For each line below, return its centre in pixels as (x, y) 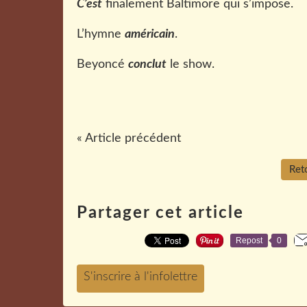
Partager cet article (160, 213)
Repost (249, 241)
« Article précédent (129, 138)
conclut (147, 64)
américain (150, 34)
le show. (191, 64)
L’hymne (101, 34)
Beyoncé (102, 64)
